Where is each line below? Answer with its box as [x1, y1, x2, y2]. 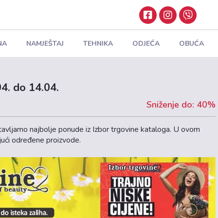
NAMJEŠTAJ [26, 38, 64, 48]
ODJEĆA [132, 38, 160, 48]
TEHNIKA [83, 38, 113, 48]
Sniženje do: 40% [146, 99, 216, 110]
